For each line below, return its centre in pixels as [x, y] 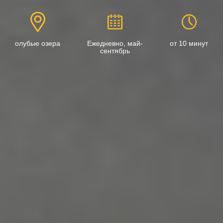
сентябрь [115, 51]
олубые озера [38, 43]
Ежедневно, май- [115, 43]
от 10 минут [189, 43]
